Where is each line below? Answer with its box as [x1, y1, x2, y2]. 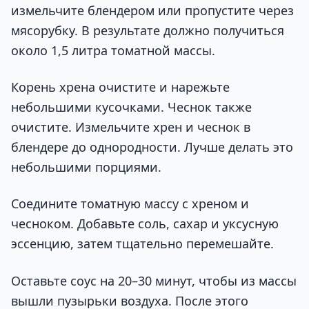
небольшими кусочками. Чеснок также [11, 99, 252, 116]
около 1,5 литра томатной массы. [11, 41, 215, 59]
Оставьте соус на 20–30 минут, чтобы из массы [11, 272, 297, 289]
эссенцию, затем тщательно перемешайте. [11, 235, 274, 252]
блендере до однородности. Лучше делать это [11, 139, 293, 156]
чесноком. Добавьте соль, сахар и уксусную [11, 215, 279, 232]
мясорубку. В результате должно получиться [11, 21, 284, 39]
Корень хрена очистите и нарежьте [11, 79, 230, 96]
